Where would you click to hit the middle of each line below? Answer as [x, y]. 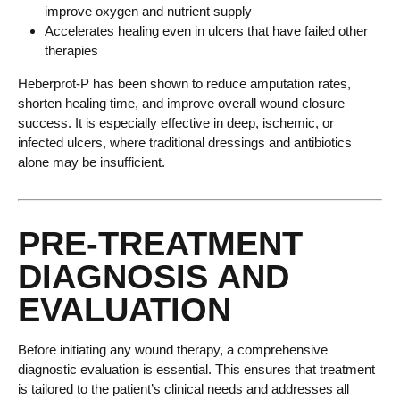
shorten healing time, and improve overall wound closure [181, 104]
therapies [71, 51]
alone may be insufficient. [92, 162]
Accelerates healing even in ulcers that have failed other [206, 31]
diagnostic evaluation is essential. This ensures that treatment [196, 370]
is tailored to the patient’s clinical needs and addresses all [183, 389]
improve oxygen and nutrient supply [148, 12]
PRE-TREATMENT [160, 244]
